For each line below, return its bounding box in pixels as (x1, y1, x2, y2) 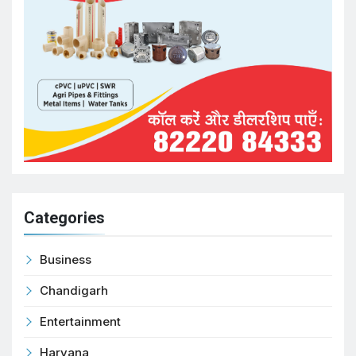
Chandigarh (40, 283, 108, 299)
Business (40, 252, 91, 268)
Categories (24, 208, 105, 228)
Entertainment (40, 314, 121, 330)
